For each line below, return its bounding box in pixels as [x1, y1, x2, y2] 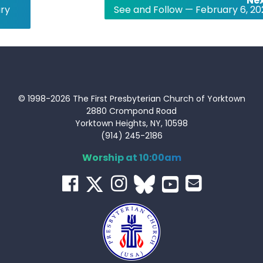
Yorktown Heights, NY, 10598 [75, 117, 188, 129]
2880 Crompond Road [86, 105, 177, 117]
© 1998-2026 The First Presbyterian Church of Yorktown [18, 93, 245, 104]
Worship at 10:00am [82, 151, 181, 164]
